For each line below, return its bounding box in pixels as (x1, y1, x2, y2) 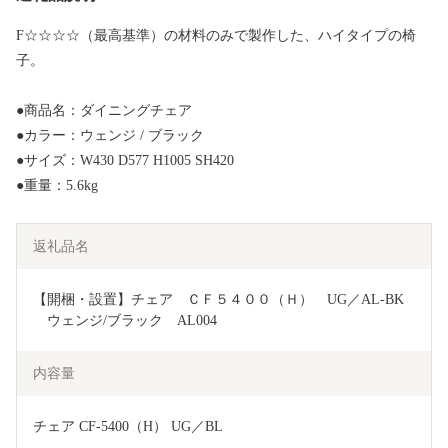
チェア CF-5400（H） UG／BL (33, 419, 223, 435)
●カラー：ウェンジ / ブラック (16, 128, 204, 144)
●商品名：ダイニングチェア (16, 103, 192, 119)
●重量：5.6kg (16, 178, 98, 194)
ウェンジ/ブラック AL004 (33, 313, 217, 329)
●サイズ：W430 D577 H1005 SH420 (16, 153, 234, 169)
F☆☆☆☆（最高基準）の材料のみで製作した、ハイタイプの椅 (16, 28, 416, 44)
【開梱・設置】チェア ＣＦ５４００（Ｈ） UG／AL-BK (33, 292, 404, 308)
